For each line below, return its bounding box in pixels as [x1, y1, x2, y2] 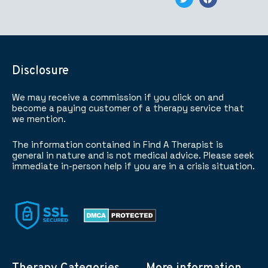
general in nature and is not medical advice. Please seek [12, 150, 254, 162]
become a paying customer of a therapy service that [12, 102, 244, 114]
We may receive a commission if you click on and [12, 92, 224, 103]
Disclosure [12, 63, 69, 80]
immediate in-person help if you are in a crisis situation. [12, 160, 255, 172]
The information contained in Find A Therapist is [12, 139, 223, 151]
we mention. [12, 113, 66, 125]
